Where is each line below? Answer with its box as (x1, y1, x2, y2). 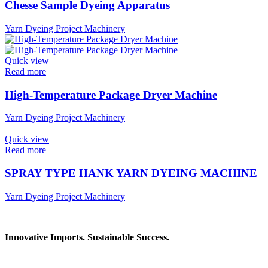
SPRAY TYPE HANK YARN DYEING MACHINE (5, 166, 257, 179)
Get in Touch (5, 255, 57, 266)
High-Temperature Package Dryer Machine (5, 88, 217, 101)
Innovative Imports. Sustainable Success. (5, 232, 169, 242)
